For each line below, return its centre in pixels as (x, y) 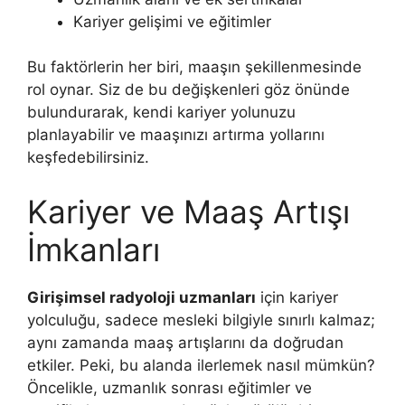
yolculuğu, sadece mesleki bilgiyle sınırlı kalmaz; (201, 320)
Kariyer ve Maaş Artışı (188, 211)
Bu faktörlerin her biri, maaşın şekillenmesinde (194, 67)
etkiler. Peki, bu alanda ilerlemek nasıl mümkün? (201, 365)
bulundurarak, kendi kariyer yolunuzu (161, 112)
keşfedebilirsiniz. (88, 157)
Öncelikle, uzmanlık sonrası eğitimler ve (170, 387)
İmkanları (94, 249)
